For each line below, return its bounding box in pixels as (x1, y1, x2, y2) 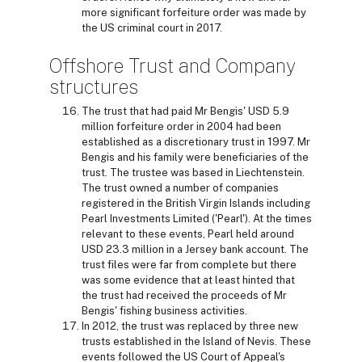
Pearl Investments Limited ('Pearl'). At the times (82, 212, 312, 225)
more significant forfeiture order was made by (82, 6, 306, 19)
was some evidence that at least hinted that (82, 273, 295, 286)
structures (49, 74, 138, 98)
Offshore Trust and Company (49, 53, 296, 77)
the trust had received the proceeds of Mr (82, 288, 287, 301)
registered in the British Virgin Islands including (82, 196, 310, 209)
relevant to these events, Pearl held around (82, 227, 294, 240)
